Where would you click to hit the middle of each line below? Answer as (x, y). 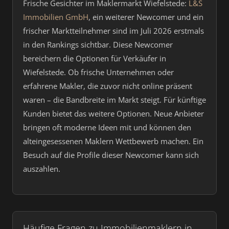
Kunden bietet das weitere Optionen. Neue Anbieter (113, 113)
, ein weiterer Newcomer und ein (146, 17)
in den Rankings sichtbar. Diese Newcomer (98, 44)
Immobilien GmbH (56, 17)
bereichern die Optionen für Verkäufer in (95, 58)
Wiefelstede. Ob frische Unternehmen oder (98, 72)
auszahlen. (42, 169)
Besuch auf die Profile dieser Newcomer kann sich (111, 155)
